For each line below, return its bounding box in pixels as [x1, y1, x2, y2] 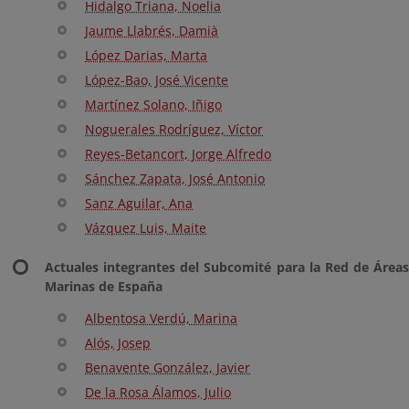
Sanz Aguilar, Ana [85, 194, 193, 212]
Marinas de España [45, 278, 163, 295]
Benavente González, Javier [85, 359, 250, 376]
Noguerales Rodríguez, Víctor [85, 121, 263, 138]
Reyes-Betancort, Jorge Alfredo [85, 145, 271, 163]
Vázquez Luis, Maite [85, 219, 206, 236]
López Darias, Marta [85, 47, 207, 64]
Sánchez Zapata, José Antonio [85, 170, 265, 187]
